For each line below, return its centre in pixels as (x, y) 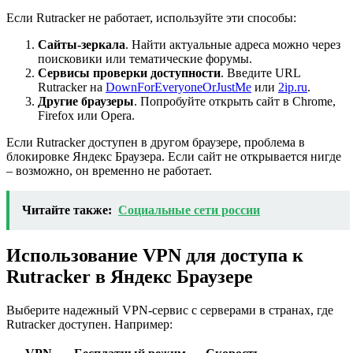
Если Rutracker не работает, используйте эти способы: (151, 17)
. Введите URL (260, 72)
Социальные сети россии (189, 210)
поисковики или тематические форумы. (145, 58)
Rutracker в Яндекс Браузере (130, 277)
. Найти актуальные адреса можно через (233, 44)
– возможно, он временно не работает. (109, 170)
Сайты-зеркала (82, 44)
